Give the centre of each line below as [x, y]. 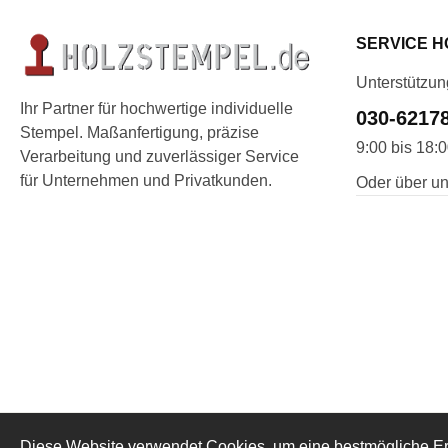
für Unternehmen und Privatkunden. [146, 180]
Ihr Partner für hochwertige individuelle [156, 108]
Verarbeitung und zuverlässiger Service [159, 156]
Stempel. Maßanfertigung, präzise [139, 132]
